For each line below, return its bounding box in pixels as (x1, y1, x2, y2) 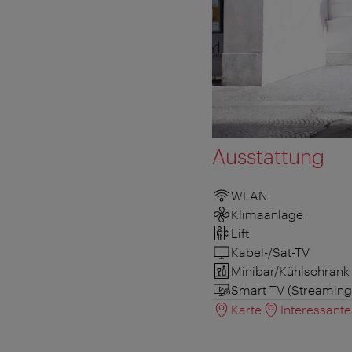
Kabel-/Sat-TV (231, 244, 310, 259)
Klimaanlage (231, 206, 303, 222)
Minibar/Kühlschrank (231, 262, 350, 278)
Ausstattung (212, 143, 324, 168)
